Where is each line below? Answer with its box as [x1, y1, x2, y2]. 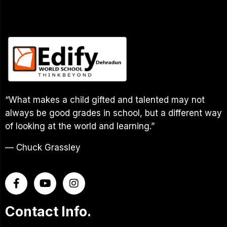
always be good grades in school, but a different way [5, 107, 222, 118]
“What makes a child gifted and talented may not [5, 94, 205, 105]
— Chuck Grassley [5, 142, 81, 153]
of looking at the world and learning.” [5, 121, 155, 131]
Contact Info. [5, 203, 91, 220]
